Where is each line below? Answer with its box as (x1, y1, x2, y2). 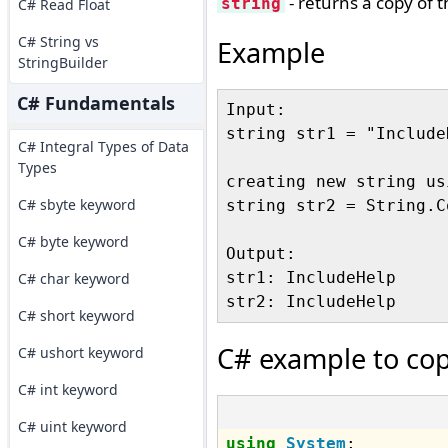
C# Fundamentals (16, 91, 175, 115)
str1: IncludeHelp (225, 268, 396, 287)
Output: (225, 244, 296, 263)
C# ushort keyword (17, 343, 144, 362)
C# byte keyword (17, 232, 129, 251)
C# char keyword (17, 269, 130, 288)
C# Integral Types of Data (17, 137, 189, 156)
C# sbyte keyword (17, 195, 136, 214)
